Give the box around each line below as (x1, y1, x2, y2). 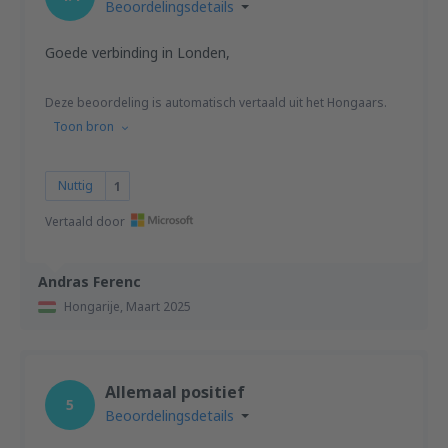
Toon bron (53, 118, 114, 135)
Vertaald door (45, 213, 125, 230)
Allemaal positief (105, 381, 245, 403)
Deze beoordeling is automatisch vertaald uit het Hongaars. (45, 94, 387, 111)
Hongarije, (64, 298, 126, 315)
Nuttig (58, 177, 93, 194)
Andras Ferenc (38, 272, 141, 291)
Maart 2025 (126, 298, 191, 315)
